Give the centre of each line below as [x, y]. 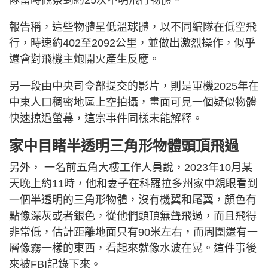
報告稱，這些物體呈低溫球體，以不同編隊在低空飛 [133, 27]
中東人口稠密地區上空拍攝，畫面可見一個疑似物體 [133, 103]
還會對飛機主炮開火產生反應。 [84, 60]
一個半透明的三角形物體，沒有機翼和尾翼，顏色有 [133, 200]
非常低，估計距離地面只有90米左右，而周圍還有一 [133, 232]
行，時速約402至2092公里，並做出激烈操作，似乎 [132, 43]
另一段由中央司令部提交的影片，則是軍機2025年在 [134, 86]
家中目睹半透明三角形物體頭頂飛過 [124, 146]
